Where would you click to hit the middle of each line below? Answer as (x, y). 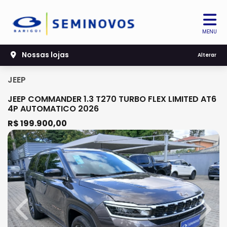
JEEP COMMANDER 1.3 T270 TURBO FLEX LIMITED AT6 (112, 99)
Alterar (207, 55)
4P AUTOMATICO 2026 (53, 109)
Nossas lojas (45, 55)
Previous (39, 214)
